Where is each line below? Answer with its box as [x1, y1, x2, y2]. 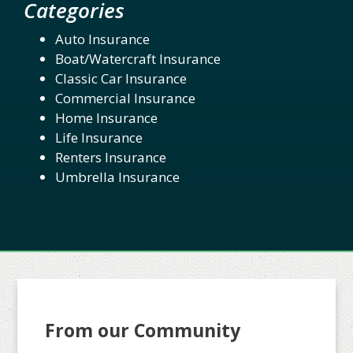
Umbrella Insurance [55, 167, 180, 186]
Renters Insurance [55, 147, 166, 166]
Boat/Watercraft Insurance [55, 49, 221, 68]
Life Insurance [55, 128, 143, 147]
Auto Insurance [55, 29, 150, 48]
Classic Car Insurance [55, 69, 187, 87]
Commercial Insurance [55, 88, 195, 107]
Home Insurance [55, 108, 158, 127]
